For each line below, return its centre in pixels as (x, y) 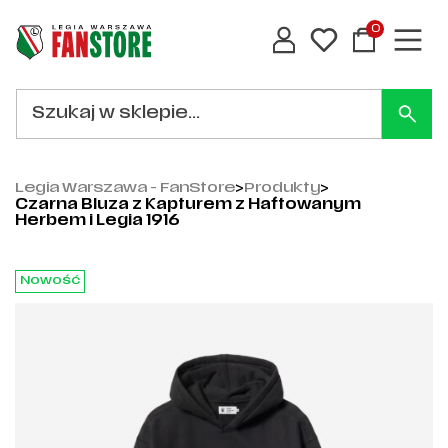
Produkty (282, 188)
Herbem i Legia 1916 (97, 221)
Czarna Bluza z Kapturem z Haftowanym (188, 205)
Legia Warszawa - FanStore (125, 188)
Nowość (50, 281)
